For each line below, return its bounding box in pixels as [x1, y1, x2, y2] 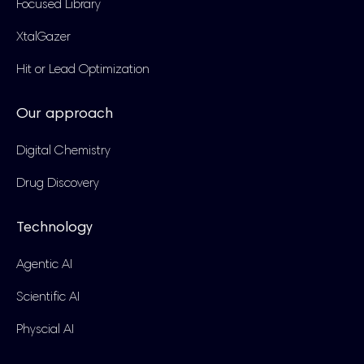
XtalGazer [16, 30, 71, 44]
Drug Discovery [16, 176, 99, 190]
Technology [16, 220, 93, 236]
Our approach [16, 106, 113, 122]
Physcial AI [16, 323, 74, 336]
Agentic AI [16, 258, 72, 271]
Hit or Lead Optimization [16, 63, 149, 76]
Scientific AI [16, 290, 80, 304]
